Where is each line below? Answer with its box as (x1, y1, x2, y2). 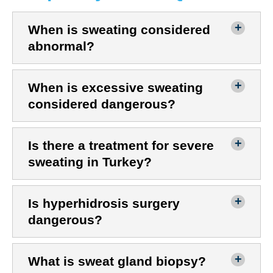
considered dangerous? (28, 97, 175, 112)
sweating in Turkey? (28, 155, 152, 169)
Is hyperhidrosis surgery (28, 196, 180, 211)
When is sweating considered (28, 23, 210, 37)
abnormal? (28, 39, 94, 54)
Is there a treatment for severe (28, 138, 214, 153)
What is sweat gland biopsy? (28, 254, 206, 269)
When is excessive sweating (28, 80, 203, 95)
